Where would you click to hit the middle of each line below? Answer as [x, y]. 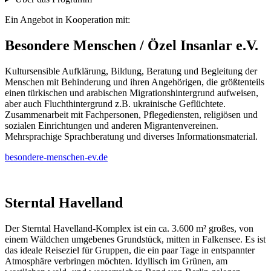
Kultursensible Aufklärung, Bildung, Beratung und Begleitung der [131, 71]
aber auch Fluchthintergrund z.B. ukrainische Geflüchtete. [115, 103]
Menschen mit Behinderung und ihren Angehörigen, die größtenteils [135, 82]
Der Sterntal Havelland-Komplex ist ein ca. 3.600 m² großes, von [129, 229]
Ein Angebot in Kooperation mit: [67, 19]
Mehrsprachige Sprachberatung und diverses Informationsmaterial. [131, 136]
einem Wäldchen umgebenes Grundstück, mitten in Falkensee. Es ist [135, 240]
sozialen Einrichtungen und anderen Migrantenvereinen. [112, 125]
